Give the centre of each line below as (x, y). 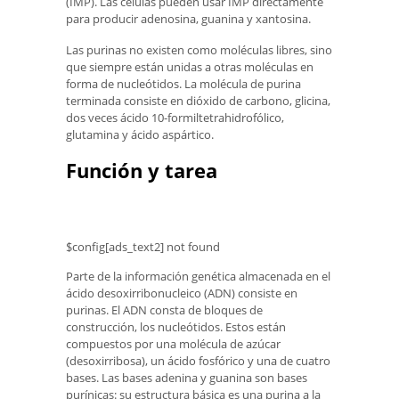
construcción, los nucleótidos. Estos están (176, 327)
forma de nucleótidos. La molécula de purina (183, 84)
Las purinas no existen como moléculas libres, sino (199, 50)
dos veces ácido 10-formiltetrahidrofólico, (175, 118)
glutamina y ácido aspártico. (140, 135)
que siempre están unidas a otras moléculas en (190, 67)
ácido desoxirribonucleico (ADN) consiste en (182, 293)
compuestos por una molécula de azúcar (173, 344)
